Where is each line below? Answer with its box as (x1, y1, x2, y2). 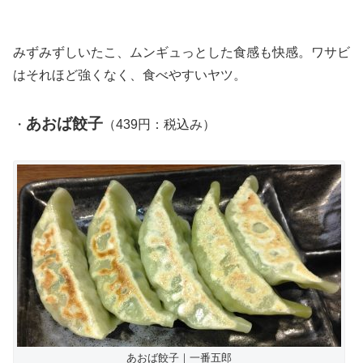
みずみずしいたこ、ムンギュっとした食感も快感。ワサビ (13, 45, 350, 59)
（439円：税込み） (103, 117, 216, 131)
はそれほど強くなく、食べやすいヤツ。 (13, 67, 246, 82)
